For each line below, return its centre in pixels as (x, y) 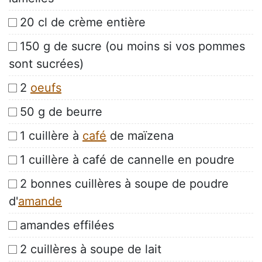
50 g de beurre (61, 112)
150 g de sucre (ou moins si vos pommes (132, 46)
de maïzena (140, 136)
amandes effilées (67, 225)
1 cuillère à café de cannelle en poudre (127, 160)
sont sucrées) (46, 64)
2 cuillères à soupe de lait (91, 249)
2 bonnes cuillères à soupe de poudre (124, 184)
